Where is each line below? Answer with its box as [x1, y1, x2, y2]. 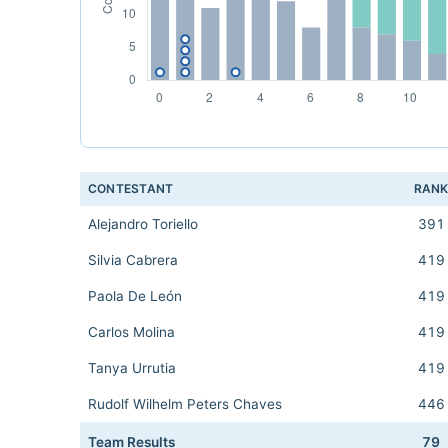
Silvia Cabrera [88, 252, 178, 268]
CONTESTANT [88, 181, 174, 196]
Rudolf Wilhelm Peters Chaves [88, 396, 282, 412]
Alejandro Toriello [88, 216, 198, 232]
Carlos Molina [88, 324, 175, 340]
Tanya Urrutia [88, 360, 176, 376]
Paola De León [88, 288, 182, 304]
